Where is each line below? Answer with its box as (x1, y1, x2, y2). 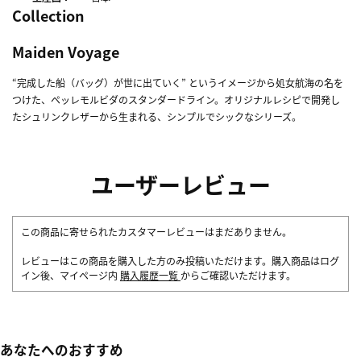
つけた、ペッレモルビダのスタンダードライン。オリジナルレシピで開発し (12, 93, 340, 107)
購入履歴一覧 (120, 268, 180, 283)
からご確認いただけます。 (180, 268, 296, 283)
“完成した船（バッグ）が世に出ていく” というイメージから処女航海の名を (12, 76, 343, 90)
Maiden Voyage (12, 41, 119, 63)
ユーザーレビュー (90, 168, 271, 201)
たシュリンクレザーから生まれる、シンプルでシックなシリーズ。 (12, 110, 301, 124)
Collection (12, 5, 85, 27)
